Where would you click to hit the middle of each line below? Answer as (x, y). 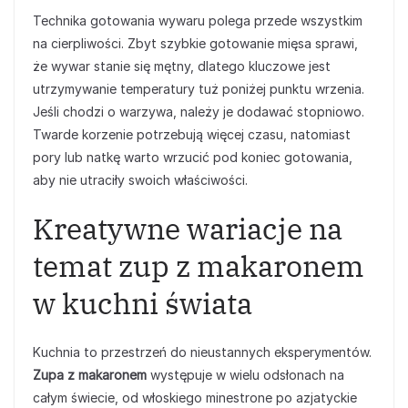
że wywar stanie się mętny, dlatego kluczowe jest (182, 66)
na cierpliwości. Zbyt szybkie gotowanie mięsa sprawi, (195, 43)
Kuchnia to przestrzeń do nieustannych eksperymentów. (202, 352)
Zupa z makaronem (90, 375)
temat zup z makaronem (199, 266)
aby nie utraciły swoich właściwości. (140, 180)
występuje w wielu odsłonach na (245, 375)
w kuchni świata (143, 303)
